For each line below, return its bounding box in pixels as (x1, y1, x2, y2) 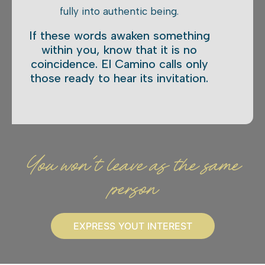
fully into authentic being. (60, 5, 179, 17)
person (108, 174, 157, 205)
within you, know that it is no (41, 43, 198, 57)
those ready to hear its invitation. (30, 71, 209, 86)
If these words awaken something (28, 28, 210, 43)
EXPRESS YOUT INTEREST (73, 220, 192, 232)
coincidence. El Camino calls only (30, 57, 208, 72)
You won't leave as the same (25, 150, 240, 182)
